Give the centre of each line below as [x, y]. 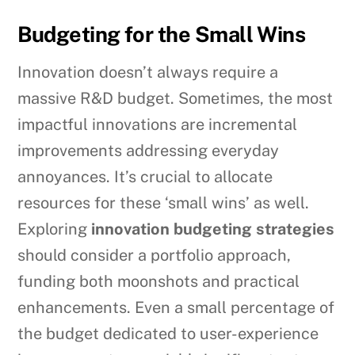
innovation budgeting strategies [213, 229]
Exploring [55, 229]
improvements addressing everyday [149, 151]
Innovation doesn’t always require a [148, 73]
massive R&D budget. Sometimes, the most [176, 99]
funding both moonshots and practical [159, 282]
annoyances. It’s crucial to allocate [145, 177]
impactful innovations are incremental [158, 125]
